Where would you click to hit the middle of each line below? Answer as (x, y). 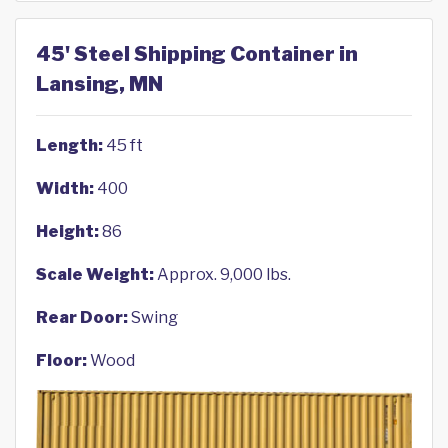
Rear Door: (82, 318)
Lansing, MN (99, 84)
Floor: (61, 361)
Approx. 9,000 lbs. (222, 275)
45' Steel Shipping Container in (197, 54)
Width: (65, 189)
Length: (69, 146)
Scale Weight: (95, 275)
